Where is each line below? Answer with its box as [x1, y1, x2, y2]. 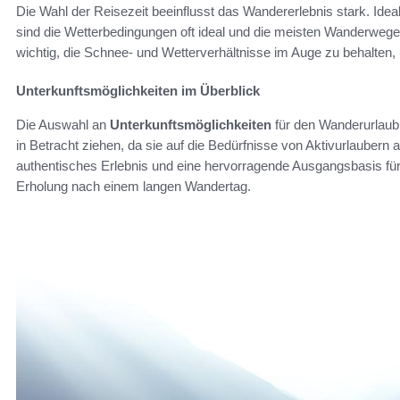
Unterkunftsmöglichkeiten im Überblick [16, 82, 260, 98]
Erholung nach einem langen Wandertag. [16, 178, 251, 194]
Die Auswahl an [16, 116, 110, 132]
